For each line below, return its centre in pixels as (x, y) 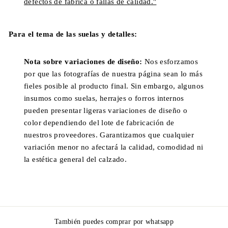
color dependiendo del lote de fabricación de (99, 123)
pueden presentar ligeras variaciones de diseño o (106, 110)
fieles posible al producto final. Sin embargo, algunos (114, 86)
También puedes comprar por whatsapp (114, 222)
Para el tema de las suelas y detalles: (73, 34)
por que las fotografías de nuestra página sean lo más (113, 74)
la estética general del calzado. (75, 159)
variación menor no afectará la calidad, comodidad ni (114, 147)
